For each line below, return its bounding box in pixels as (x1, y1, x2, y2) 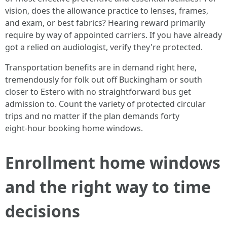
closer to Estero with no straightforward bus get (5, 86, 191, 97)
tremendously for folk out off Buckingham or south (5, 74, 202, 85)
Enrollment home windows (5, 152, 220, 173)
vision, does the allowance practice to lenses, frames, (5, 5, 208, 16)
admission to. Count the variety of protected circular (5, 98, 206, 109)
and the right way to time (5, 176, 211, 198)
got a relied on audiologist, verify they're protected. (5, 42, 203, 53)
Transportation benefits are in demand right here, (5, 62, 197, 73)
